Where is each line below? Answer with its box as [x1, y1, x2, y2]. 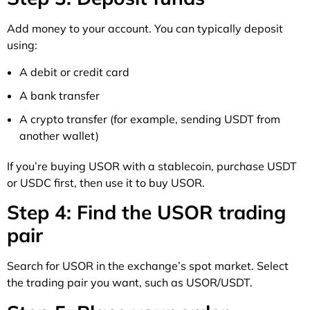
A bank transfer [19, 89, 100, 103]
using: [7, 38, 37, 53]
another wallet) [19, 129, 99, 143]
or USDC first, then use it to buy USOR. [7, 176, 205, 190]
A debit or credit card [19, 65, 129, 80]
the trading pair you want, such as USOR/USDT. [7, 275, 253, 290]
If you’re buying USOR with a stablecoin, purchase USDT [7, 159, 297, 174]
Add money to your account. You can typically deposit [7, 21, 283, 36]
